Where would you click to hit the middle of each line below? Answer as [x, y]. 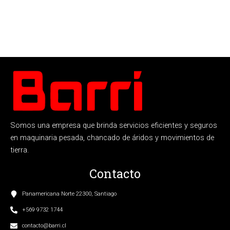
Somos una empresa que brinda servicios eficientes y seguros [114, 126]
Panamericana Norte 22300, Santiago [69, 194]
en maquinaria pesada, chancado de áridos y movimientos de [112, 138]
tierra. [20, 150]
